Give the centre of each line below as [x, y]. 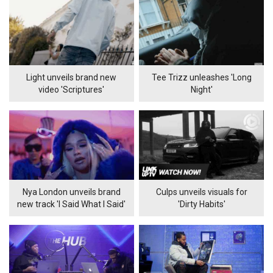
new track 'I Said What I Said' [72, 204]
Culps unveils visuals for [201, 192]
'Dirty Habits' [201, 204]
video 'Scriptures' [72, 89]
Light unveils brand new [72, 77]
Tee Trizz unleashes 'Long [201, 77]
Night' [201, 89]
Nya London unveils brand [71, 192]
